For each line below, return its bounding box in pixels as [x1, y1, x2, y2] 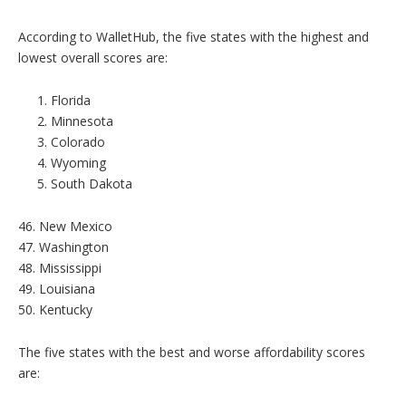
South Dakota [51, 174, 132, 192]
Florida [51, 91, 91, 109]
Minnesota [51, 111, 113, 130]
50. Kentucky [18, 300, 92, 318]
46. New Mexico [18, 217, 112, 235]
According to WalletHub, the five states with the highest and [18, 27, 369, 45]
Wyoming [51, 153, 106, 171]
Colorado [51, 132, 105, 150]
